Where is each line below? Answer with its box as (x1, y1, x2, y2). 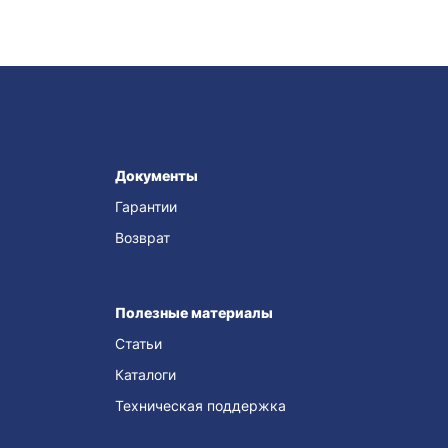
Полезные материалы (114, 304, 273, 321)
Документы (114, 167, 198, 184)
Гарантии (114, 198, 177, 215)
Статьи (114, 335, 162, 352)
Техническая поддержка (114, 397, 286, 414)
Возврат (114, 229, 170, 246)
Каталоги (114, 366, 176, 383)
